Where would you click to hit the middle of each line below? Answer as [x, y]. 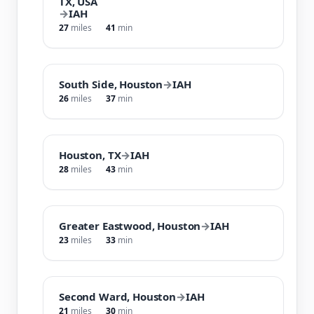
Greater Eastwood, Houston [130, 225]
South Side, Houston [111, 84]
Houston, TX [90, 155]
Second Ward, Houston [117, 296]
